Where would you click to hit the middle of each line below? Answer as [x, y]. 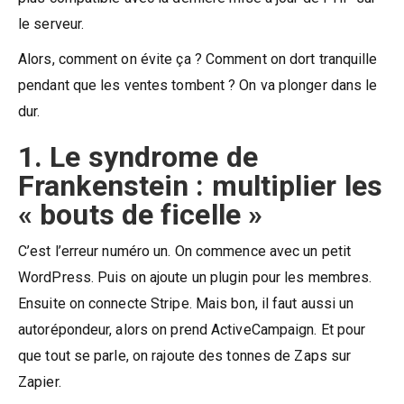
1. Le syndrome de [138, 156]
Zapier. [40, 381]
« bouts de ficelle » [141, 214]
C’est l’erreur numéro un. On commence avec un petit [185, 251]
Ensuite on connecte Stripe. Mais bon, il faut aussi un [186, 303]
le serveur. [51, 23]
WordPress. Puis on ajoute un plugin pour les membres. [195, 277]
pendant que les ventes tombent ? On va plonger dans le [198, 85]
